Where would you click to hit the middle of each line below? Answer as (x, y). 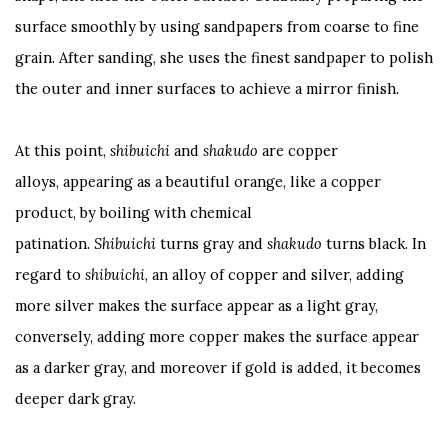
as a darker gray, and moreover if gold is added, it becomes (218, 367)
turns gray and (211, 243)
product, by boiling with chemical (133, 212)
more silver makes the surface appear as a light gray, (196, 305)
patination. (54, 243)
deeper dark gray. (75, 398)
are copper (298, 150)
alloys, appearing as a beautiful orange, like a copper (198, 181)
